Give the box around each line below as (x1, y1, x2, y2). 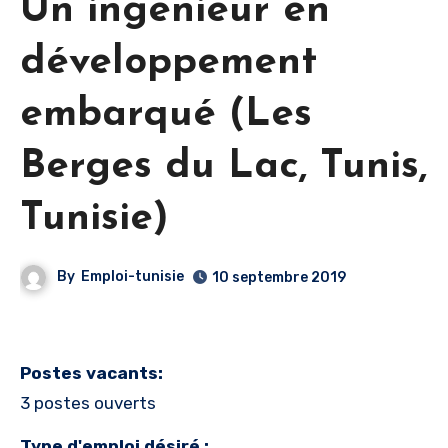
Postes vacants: (20, 362, 163, 383)
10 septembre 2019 (212, 268, 347, 286)
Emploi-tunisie (81, 268, 185, 286)
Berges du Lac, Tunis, (20, 146, 427, 187)
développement (20, 42, 317, 83)
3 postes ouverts (20, 392, 156, 413)
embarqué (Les (20, 94, 312, 135)
